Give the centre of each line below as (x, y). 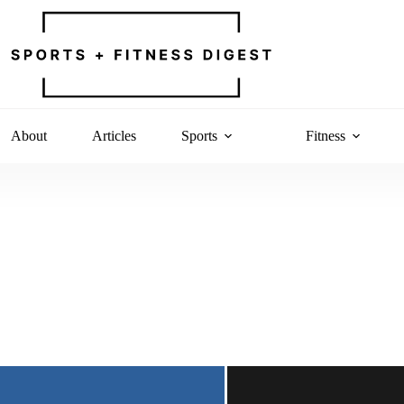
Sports (199, 136)
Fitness (325, 136)
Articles (114, 136)
